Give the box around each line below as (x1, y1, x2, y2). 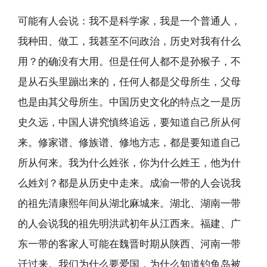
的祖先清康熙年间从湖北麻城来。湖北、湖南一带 (18, 197, 241, 209)
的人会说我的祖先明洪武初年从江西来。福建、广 (18, 218, 241, 229)
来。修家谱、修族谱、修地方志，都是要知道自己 (18, 136, 241, 148)
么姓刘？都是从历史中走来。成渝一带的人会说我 (18, 177, 241, 189)
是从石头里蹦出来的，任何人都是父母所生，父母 (18, 76, 241, 88)
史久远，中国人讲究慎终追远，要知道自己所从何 (18, 116, 241, 128)
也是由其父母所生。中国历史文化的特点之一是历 (18, 96, 241, 108)
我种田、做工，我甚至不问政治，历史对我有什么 (18, 35, 241, 47)
